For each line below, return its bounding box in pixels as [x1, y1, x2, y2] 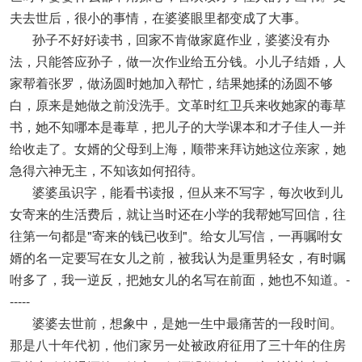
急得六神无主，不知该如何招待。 [10, 161, 204, 179]
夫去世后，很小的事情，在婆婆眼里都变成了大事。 [10, 8, 307, 27]
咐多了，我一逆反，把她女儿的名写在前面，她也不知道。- [10, 270, 350, 288]
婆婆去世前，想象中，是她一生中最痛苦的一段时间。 [10, 314, 343, 332]
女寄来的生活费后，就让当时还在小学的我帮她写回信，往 [10, 204, 346, 223]
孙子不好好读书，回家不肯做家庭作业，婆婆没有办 [10, 30, 330, 48]
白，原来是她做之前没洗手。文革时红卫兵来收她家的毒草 [10, 95, 346, 114]
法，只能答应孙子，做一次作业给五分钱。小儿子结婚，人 [10, 52, 346, 70]
